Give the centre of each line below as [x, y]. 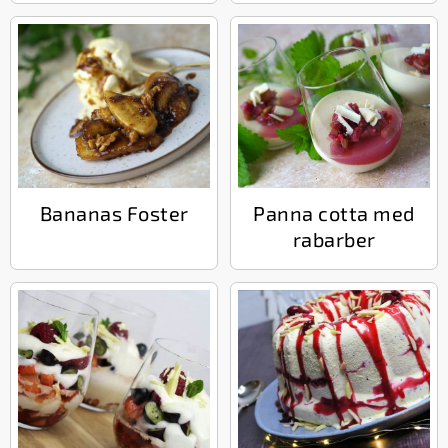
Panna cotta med [334, 213]
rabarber [334, 239]
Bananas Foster [114, 213]
